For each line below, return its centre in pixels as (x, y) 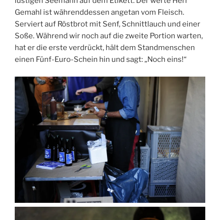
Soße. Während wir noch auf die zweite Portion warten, (109, 36)
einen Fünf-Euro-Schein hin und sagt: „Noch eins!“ (101, 60)
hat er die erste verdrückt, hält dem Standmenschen (105, 48)
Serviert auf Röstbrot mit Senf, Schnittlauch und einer (108, 24)
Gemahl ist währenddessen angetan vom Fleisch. (99, 13)
